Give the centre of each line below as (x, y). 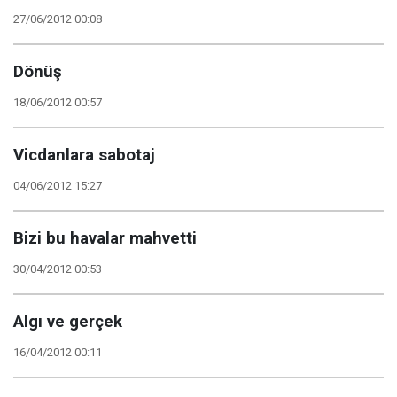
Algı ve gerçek (68, 322)
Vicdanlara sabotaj (84, 155)
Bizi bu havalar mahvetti (105, 238)
